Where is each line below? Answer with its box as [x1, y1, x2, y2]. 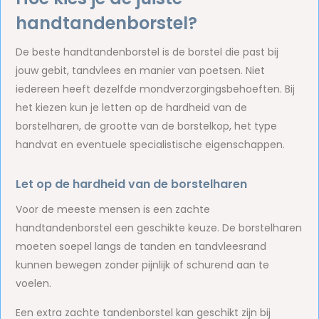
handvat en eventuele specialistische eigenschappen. [16, 137, 286, 152]
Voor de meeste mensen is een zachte [16, 202, 211, 216]
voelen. [16, 276, 52, 291]
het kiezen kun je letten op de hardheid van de [16, 100, 248, 115]
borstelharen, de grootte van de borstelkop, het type [16, 119, 278, 133]
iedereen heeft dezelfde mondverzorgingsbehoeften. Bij [16, 82, 296, 96]
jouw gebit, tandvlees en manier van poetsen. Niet [16, 63, 266, 78]
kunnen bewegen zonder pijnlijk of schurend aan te [16, 258, 270, 272]
